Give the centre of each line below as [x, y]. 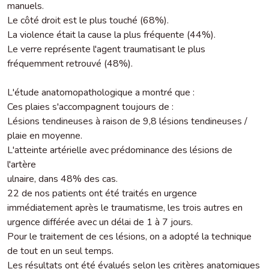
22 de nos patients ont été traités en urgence [102, 193]
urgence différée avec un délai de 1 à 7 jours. [100, 222]
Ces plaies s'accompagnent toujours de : [90, 107]
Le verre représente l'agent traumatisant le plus [106, 49]
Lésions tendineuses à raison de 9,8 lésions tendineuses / [127, 121]
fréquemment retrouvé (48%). [70, 63]
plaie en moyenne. [45, 135]
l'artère [22, 164]
